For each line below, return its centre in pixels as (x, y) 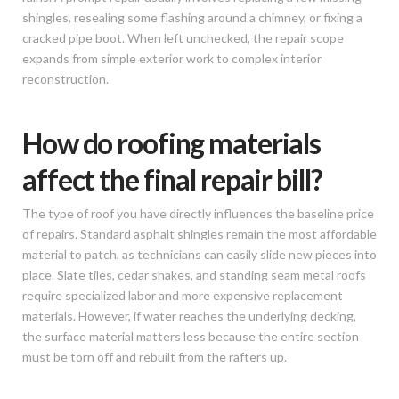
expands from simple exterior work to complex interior (172, 59)
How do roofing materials (172, 143)
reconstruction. (65, 79)
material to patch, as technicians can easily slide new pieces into (199, 255)
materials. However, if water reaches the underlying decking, (189, 316)
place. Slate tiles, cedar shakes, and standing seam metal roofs (194, 275)
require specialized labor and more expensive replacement (183, 296)
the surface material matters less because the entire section (191, 337)
